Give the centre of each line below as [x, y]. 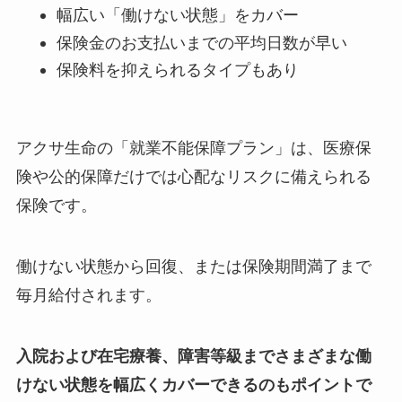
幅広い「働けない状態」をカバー [177, 15]
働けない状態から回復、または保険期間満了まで [193, 267]
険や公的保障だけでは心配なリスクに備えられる [193, 177]
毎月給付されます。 [88, 295]
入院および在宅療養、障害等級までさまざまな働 [193, 356]
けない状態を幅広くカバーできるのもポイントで [193, 385]
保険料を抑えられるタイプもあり [177, 70]
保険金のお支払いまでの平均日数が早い [201, 42]
